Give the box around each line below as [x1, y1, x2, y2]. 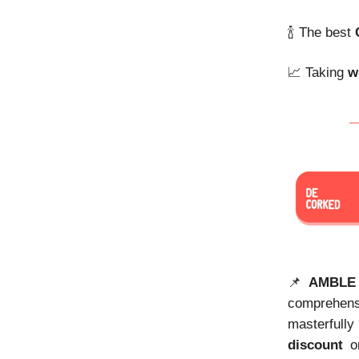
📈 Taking [288, 64, 348, 80]
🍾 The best [288, 24, 355, 40]
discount [288, 337, 343, 353]
